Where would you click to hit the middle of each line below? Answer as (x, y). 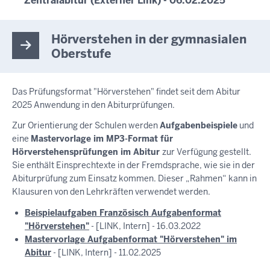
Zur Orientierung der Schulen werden (86, 125)
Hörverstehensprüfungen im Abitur (87, 152)
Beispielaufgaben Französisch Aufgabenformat (123, 212)
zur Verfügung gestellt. (207, 152)
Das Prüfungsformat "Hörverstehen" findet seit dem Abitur (126, 91)
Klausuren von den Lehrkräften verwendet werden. (111, 192)
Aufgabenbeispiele (199, 125)
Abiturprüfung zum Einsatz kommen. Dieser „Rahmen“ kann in (134, 178)
